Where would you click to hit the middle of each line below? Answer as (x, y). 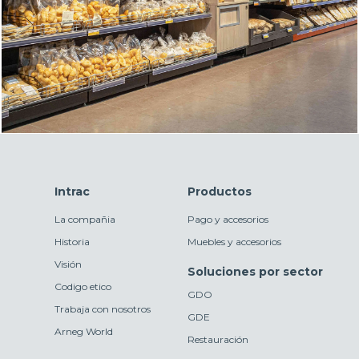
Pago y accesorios (228, 219)
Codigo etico (83, 286)
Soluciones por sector (255, 271)
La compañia (85, 219)
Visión (68, 264)
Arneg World (84, 331)
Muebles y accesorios (234, 241)
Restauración (218, 339)
